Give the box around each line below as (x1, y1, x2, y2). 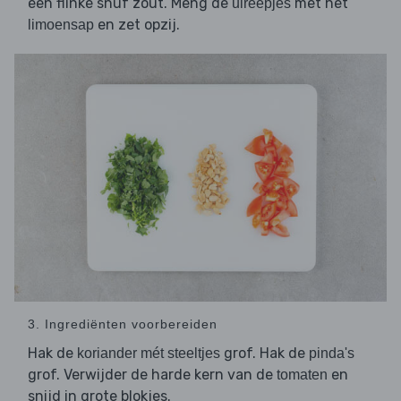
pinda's (309, 346, 354, 362)
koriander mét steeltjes (77, 346, 220, 362)
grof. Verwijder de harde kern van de (28, 366, 277, 384)
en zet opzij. (94, 16, 180, 34)
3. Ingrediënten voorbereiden (28, 317, 218, 332)
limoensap (28, 17, 94, 33)
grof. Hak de (220, 345, 309, 363)
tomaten (277, 367, 328, 383)
